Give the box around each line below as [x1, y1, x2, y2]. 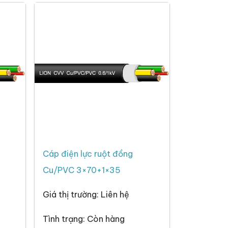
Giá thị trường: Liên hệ [43, 189, 129, 200]
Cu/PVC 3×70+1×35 [43, 165, 121, 176]
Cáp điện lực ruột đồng [43, 149, 133, 159]
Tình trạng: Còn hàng [43, 214, 125, 224]
